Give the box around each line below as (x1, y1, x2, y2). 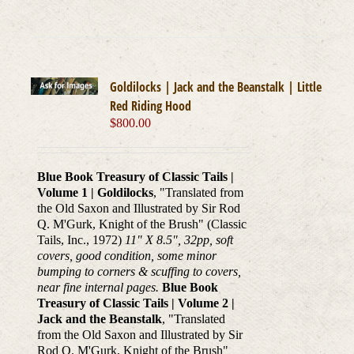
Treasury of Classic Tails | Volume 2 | (36, 296, 235, 311)
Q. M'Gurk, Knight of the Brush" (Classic (36, 217, 247, 232)
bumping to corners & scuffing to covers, (36, 265, 241, 279)
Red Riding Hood (110, 97, 192, 115)
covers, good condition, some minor (36, 249, 217, 263)
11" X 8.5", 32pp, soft (124, 233, 233, 247)
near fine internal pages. (36, 281, 159, 295)
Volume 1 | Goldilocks (36, 186, 153, 200)
